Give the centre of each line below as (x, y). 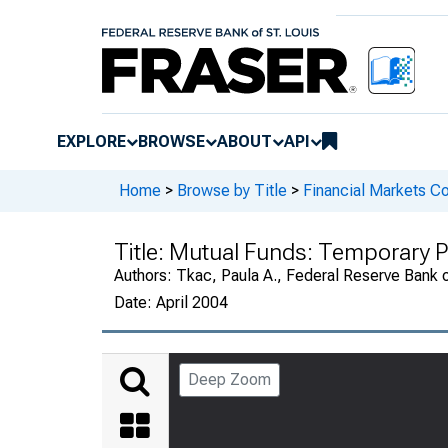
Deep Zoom (229, 379)
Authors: (145, 275)
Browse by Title (232, 191)
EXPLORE (91, 141)
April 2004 (192, 302)
